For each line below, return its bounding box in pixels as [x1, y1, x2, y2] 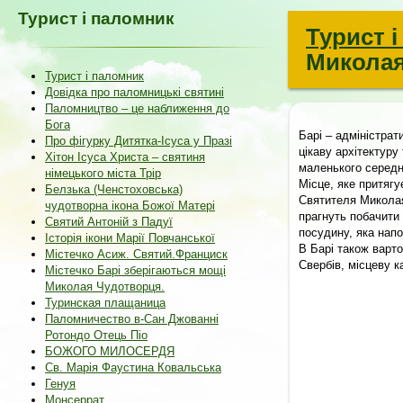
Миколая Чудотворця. [45, 280, 165, 293]
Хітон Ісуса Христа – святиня [45, 150, 205, 164]
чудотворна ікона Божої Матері [45, 199, 215, 212]
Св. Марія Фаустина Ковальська [45, 361, 221, 374]
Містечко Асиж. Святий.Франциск [45, 247, 228, 261]
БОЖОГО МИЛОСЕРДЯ [45, 345, 175, 358]
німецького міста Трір [45, 166, 161, 180]
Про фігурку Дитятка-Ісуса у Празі [45, 134, 232, 148]
